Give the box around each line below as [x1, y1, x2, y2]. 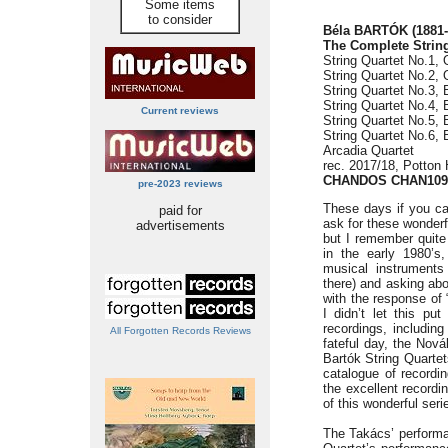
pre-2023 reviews [137, 178, 223, 189]
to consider [148, 12, 212, 27]
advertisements [135, 218, 225, 233]
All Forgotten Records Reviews [109, 325, 251, 336]
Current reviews [141, 105, 219, 116]
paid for [158, 203, 202, 218]
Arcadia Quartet [323, 143, 414, 158]
